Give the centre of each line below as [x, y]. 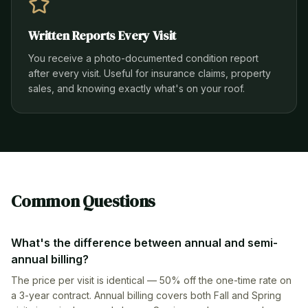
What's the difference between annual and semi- [144, 243]
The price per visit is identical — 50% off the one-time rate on [151, 280]
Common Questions [84, 201]
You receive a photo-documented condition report [143, 58]
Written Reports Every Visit [102, 35]
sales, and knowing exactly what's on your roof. [136, 88]
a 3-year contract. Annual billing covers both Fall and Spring [146, 295]
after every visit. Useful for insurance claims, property [150, 73]
